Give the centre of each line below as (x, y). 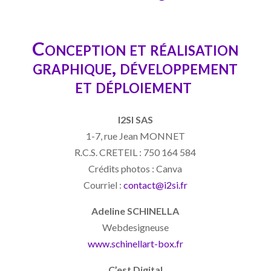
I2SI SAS (135, 119)
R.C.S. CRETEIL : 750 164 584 (135, 152)
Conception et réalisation (135, 48)
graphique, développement (135, 67)
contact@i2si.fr (155, 184)
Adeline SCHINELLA (135, 211)
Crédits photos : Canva (135, 168)
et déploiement (135, 86)
